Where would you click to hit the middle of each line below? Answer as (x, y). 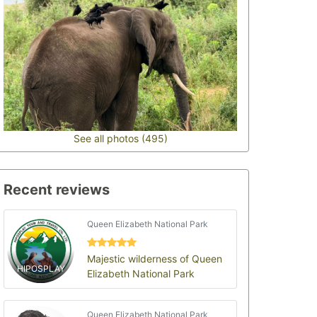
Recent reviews (57, 190)
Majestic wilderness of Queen (155, 258)
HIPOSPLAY (41, 269)
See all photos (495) (120, 138)
